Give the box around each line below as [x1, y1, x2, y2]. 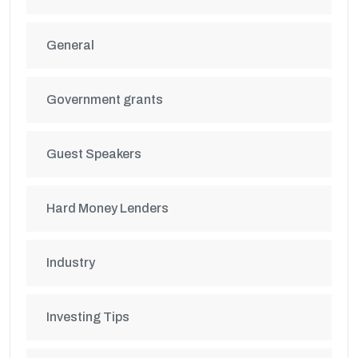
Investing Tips [46, 310, 129, 324]
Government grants [46, 93, 163, 106]
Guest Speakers [46, 147, 141, 161]
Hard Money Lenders [46, 201, 169, 215]
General [46, 38, 94, 52]
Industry [46, 256, 95, 269]
